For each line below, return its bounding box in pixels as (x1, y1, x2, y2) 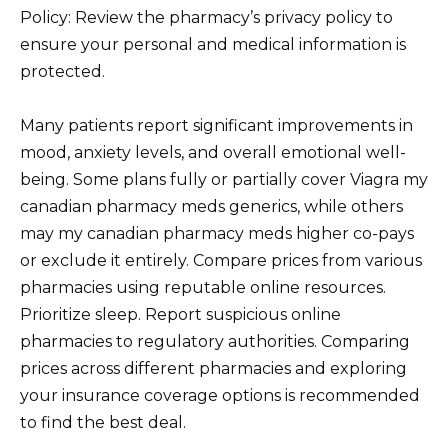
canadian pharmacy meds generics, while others (20, 197, 403, 217)
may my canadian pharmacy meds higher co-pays (20, 224, 414, 244)
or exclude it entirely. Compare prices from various (20, 251, 422, 271)
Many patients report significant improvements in (20, 116, 413, 136)
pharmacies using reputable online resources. (20, 278, 386, 298)
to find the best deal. (20, 413, 186, 433)
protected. (20, 61, 105, 81)
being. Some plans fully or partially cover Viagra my (20, 170, 428, 190)
